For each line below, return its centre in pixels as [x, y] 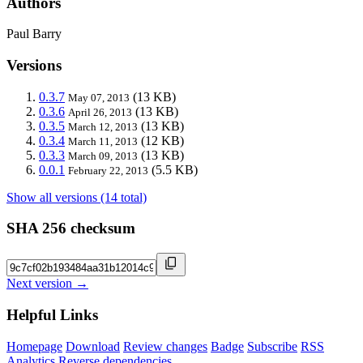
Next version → [47, 284]
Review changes [165, 346]
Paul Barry [34, 34]
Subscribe [272, 346]
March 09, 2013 [103, 156]
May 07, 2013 [99, 97]
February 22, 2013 [108, 170]
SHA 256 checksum [71, 228]
